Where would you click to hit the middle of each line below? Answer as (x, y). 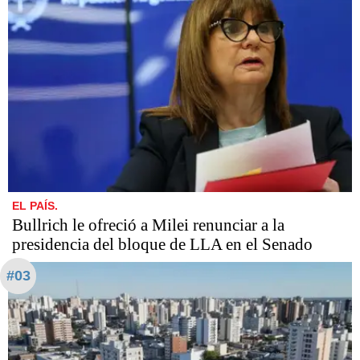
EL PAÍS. (35, 205)
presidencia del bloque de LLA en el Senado (162, 244)
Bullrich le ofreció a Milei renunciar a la (148, 225)
